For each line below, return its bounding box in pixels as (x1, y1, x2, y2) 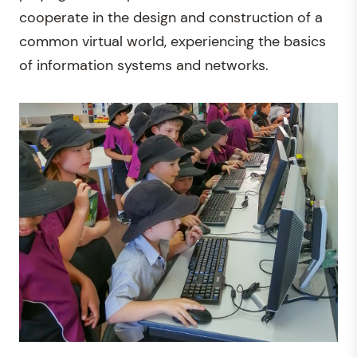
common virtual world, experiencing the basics (19, 32, 326, 51)
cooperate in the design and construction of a (19, 8, 323, 27)
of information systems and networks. (19, 56, 269, 75)
